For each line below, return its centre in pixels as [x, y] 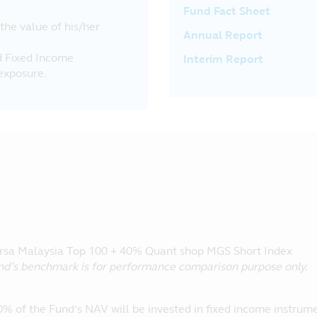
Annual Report [223, 35]
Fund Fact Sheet [227, 11]
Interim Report [223, 59]
